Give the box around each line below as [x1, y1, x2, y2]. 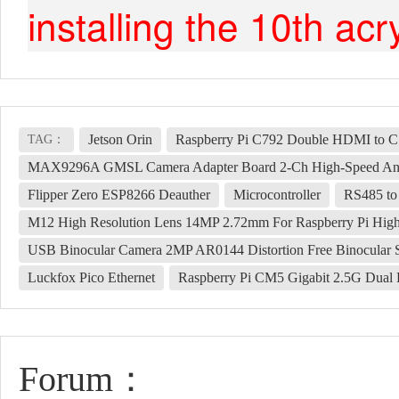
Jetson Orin [88, 132, 152, 148]
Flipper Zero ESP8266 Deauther [28, 187, 210, 203]
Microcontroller [233, 187, 321, 203]
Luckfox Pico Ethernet [28, 270, 155, 286]
